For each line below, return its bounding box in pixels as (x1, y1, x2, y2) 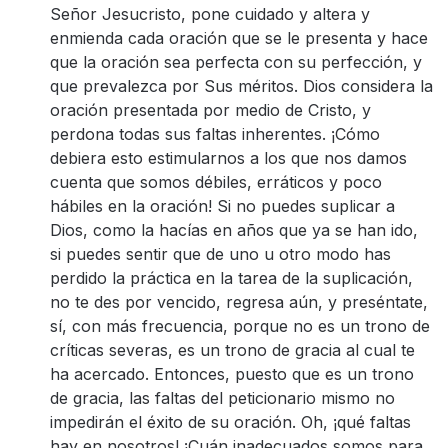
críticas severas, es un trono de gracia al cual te (50, 340, 415, 360)
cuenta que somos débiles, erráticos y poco (50, 172, 382, 192)
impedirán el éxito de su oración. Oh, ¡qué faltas (50, 412, 411, 432)
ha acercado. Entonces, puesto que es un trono (50, 364, 414, 384)
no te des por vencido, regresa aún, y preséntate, (50, 292, 428, 312)
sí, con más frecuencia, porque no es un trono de (50, 316, 430, 336)
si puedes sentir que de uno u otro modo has (50, 244, 391, 264)
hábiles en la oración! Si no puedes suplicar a (50, 196, 395, 216)
